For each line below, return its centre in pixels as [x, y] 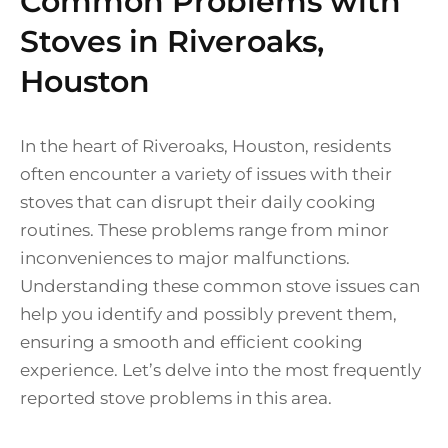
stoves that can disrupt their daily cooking [198, 202]
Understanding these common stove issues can [220, 286]
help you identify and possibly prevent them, [208, 314]
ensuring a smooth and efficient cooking [191, 342]
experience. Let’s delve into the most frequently [220, 370]
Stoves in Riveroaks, [172, 42]
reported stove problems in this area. [176, 398]
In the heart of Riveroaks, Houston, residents [205, 146]
